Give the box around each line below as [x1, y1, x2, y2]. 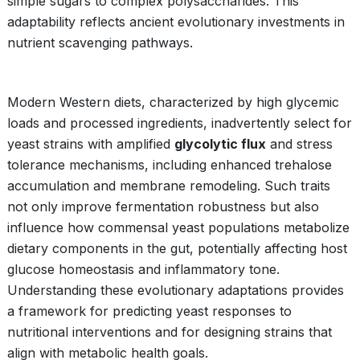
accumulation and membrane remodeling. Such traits [7, 178, 330, 194]
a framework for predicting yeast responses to [7, 303, 292, 319]
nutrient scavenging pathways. [7, 35, 193, 51]
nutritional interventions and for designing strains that [7, 324, 332, 340]
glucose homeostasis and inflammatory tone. [7, 261, 280, 277]
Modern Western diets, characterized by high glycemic [7, 94, 339, 110]
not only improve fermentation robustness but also [7, 198, 319, 215]
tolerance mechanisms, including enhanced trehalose [7, 157, 332, 173]
